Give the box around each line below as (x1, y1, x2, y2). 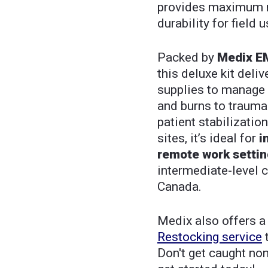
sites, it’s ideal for (157, 131, 259, 146)
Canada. (157, 179, 202, 194)
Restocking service (157, 230, 262, 245)
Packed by (157, 50, 217, 65)
